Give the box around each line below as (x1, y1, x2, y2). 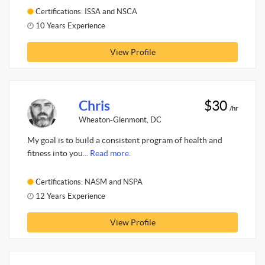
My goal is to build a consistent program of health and (27, 135, 222, 145)
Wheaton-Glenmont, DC (78, 115, 161, 124)
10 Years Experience (34, 21, 105, 30)
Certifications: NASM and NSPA (34, 177, 143, 186)
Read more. (90, 148, 131, 158)
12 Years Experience (34, 191, 105, 201)
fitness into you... (27, 148, 90, 158)
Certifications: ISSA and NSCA (34, 7, 137, 16)
